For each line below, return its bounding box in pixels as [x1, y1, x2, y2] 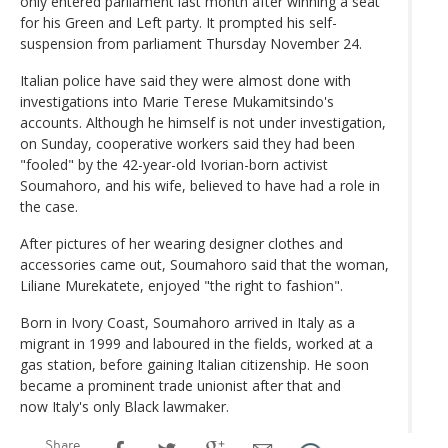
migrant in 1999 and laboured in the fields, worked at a [20, 333, 373, 353]
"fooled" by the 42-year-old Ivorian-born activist [20, 154, 328, 174]
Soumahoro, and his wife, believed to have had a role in [20, 175, 380, 195]
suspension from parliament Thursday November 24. [20, 33, 362, 53]
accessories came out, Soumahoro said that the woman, [20, 254, 389, 274]
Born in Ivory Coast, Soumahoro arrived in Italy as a [20, 312, 355, 332]
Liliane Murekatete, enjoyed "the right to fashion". [20, 275, 343, 295]
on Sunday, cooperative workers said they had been [20, 133, 355, 153]
